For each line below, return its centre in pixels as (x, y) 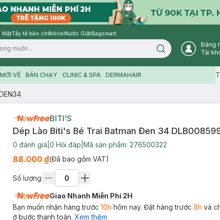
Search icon (177, 51)
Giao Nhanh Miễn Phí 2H (91, 196)
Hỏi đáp (67, 145)
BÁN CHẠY (41, 75)
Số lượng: (27, 178)
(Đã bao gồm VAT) (79, 159)
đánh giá (32, 145)
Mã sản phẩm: (106, 145)
